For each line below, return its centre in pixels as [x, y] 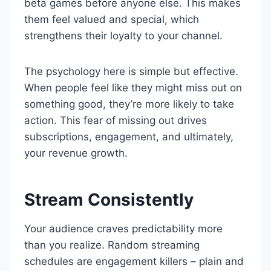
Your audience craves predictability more [123, 229]
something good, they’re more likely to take [129, 104]
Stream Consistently [109, 200]
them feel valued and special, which [112, 19]
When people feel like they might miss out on [133, 88]
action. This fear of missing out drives [116, 120]
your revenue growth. [76, 153]
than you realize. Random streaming [112, 245]
